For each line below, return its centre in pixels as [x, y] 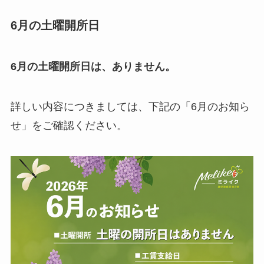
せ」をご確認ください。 [69, 125]
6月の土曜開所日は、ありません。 [93, 66]
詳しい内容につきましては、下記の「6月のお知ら [130, 106]
